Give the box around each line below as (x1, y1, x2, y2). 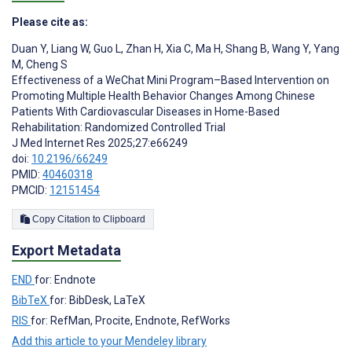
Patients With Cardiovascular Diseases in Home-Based (12, 104, 280, 118)
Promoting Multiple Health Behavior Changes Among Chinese (12, 89, 315, 102)
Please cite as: (12, 15, 88, 28)
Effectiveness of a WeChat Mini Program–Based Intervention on (12, 73, 329, 86)
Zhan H (123, 42, 161, 55)
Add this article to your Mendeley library (12, 334, 207, 347)
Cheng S (24, 57, 68, 71)
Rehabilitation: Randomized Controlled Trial (12, 120, 225, 134)
